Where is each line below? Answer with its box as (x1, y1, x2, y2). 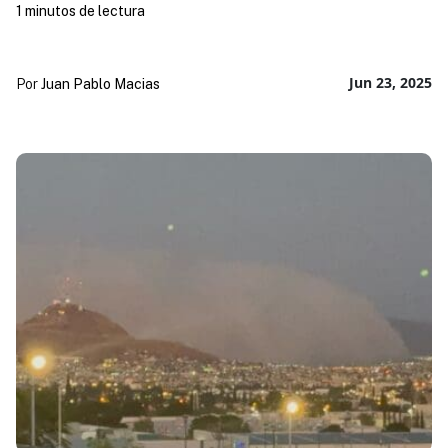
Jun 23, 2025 (349, 72, 433, 92)
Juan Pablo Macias (40, 75, 160, 92)
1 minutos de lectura (15, 2, 145, 19)
